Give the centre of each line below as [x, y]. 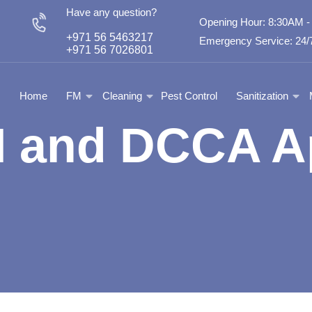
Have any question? [111, 12]
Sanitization [262, 95]
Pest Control [189, 95]
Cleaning [122, 95]
